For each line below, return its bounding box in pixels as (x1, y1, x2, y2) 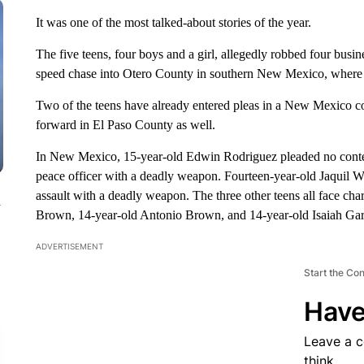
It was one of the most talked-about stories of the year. (35, 15, 311, 29)
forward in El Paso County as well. (35, 118, 215, 132)
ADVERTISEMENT (35, 241, 103, 251)
